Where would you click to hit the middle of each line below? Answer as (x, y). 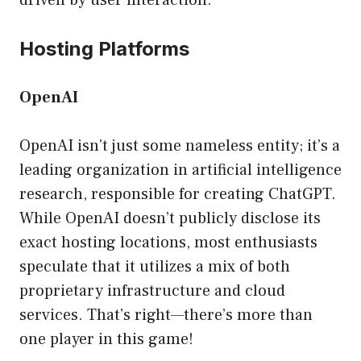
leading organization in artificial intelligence (180, 170)
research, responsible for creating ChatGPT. (178, 195)
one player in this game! (106, 340)
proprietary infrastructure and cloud (152, 291)
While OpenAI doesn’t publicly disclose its (170, 219)
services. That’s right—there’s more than (166, 315)
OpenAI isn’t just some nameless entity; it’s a (180, 146)
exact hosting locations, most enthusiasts (168, 243)
